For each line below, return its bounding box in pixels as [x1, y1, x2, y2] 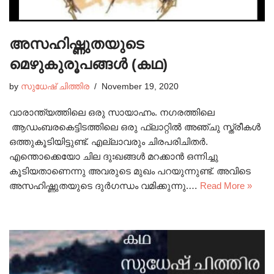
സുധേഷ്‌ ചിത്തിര [21, 81, 89, 91]
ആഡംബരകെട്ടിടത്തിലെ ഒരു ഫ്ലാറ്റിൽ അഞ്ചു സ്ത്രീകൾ [9, 121, 261, 132]
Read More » [200, 180, 252, 191]
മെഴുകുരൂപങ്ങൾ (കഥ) [9, 55, 168, 72]
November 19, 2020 [102, 81, 179, 91]
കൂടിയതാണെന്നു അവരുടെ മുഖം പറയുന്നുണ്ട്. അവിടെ [9, 165, 251, 176]
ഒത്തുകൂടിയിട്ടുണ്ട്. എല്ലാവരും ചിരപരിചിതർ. [9, 136, 208, 147]
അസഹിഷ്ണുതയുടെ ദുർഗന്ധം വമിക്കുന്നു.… [9, 180, 200, 191]
